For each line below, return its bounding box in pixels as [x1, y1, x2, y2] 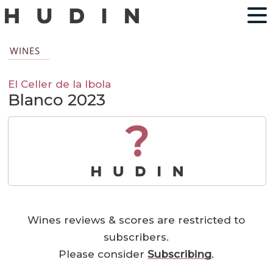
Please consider [58, 248, 148, 261]
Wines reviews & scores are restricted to [27, 214, 246, 227]
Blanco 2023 [8, 90, 106, 110]
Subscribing [147, 248, 212, 261]
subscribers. [104, 231, 169, 244]
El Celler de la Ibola [8, 77, 112, 91]
